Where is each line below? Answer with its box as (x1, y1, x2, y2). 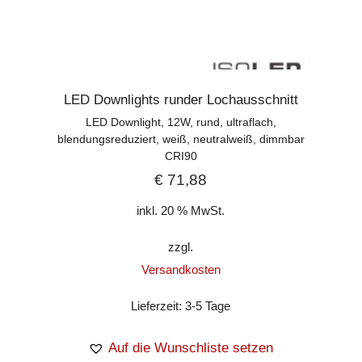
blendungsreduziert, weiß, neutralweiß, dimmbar (57, 132, 305, 145)
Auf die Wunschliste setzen (108, 340, 274, 356)
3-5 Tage (185, 299, 231, 314)
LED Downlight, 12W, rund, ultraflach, (85, 115, 276, 128)
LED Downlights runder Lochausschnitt (63, 91, 298, 107)
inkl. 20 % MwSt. (137, 204, 225, 218)
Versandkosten (141, 263, 221, 277)
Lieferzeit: (131, 299, 186, 314)
